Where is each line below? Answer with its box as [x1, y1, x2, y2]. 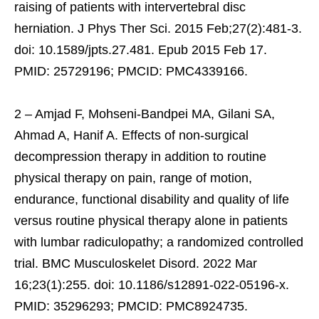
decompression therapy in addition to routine [14, 149, 266, 164]
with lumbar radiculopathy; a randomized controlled [14, 234, 303, 249]
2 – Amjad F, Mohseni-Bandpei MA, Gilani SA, [14, 106, 275, 121]
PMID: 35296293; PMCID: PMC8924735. [14, 298, 248, 313]
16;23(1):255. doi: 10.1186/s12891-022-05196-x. [14, 277, 289, 292]
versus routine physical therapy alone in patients [14, 213, 288, 228]
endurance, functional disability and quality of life [14, 192, 289, 206]
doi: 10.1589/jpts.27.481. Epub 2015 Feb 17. [14, 42, 267, 57]
